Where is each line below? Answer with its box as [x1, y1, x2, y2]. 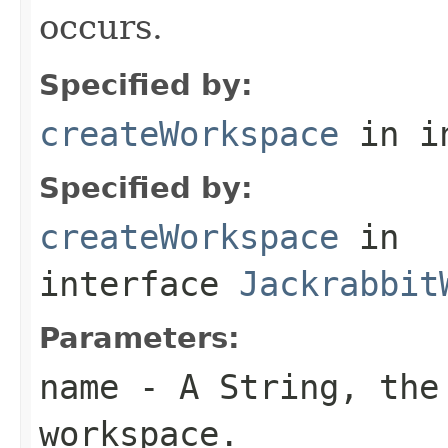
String [219, 366, 339, 407]
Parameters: [39, 320, 240, 355]
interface [39, 263, 239, 304]
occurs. [39, 6, 163, 47]
